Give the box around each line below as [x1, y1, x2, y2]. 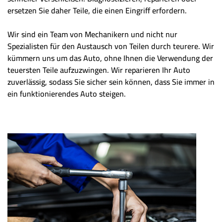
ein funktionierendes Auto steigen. [7, 86, 126, 102]
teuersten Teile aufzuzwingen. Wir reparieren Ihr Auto [7, 62, 190, 78]
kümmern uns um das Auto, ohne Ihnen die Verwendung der [7, 51, 213, 66]
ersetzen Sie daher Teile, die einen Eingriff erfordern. [7, 3, 187, 18]
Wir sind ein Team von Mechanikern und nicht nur [7, 27, 177, 42]
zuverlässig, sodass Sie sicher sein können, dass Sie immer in [7, 74, 215, 90]
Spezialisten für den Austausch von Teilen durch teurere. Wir [7, 39, 214, 54]
